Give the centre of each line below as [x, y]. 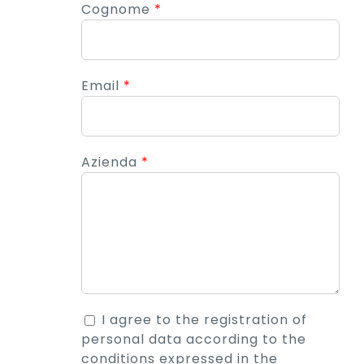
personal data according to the [193, 339]
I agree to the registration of [204, 319]
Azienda [111, 162]
